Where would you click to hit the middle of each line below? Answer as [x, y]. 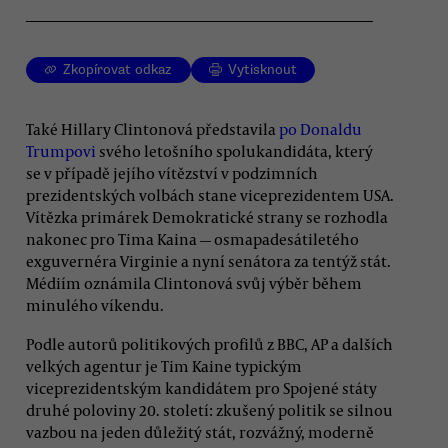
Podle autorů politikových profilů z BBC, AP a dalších [209, 343]
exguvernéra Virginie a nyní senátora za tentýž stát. [208, 260]
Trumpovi [61, 150]
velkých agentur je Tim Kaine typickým [164, 365]
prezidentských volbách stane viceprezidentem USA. [210, 194]
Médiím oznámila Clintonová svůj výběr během [194, 282]
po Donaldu [320, 128]
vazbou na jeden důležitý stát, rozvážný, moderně [200, 431]
